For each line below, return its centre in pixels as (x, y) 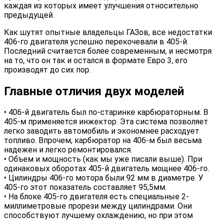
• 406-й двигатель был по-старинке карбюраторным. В (106, 112)
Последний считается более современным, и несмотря (108, 51)
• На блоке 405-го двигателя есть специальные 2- (96, 197)
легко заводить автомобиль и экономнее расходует (102, 131)
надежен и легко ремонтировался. (68, 150)
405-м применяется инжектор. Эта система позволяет (106, 122)
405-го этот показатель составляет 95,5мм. (85, 187)
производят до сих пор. (47, 70)
